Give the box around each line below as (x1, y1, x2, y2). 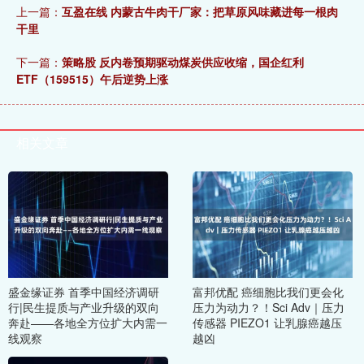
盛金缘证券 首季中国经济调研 (8, 284, 159, 301)
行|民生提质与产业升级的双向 (8, 299, 159, 316)
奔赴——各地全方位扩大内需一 (8, 314, 167, 331)
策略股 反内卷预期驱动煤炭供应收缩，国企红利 (62, 53, 304, 70)
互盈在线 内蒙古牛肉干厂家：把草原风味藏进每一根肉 (62, 2, 338, 19)
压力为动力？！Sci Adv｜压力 (192, 299, 344, 316)
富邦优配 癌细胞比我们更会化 (192, 284, 344, 301)
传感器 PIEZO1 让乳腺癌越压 (192, 314, 342, 331)
